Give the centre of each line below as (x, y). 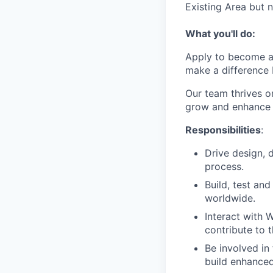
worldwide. (230, 198)
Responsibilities (223, 130)
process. (224, 166)
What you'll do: (220, 34)
